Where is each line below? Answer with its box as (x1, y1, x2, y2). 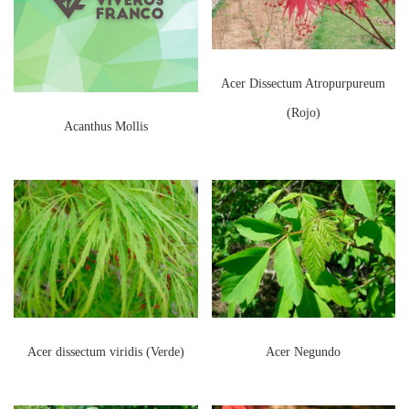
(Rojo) (286, 105, 320, 120)
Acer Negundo (266, 344, 341, 359)
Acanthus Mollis (63, 119, 148, 133)
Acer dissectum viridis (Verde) (26, 344, 184, 359)
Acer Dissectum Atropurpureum (221, 76, 386, 90)
